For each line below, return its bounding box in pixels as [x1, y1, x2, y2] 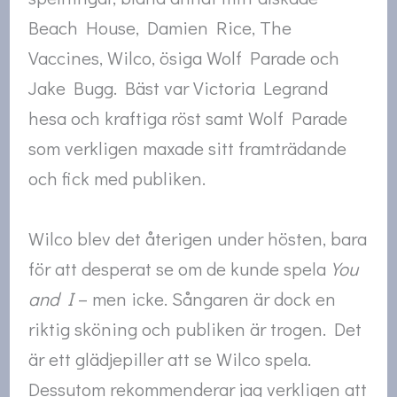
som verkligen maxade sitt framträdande [28, 136, 347, 161]
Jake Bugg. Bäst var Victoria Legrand [28, 75, 329, 101]
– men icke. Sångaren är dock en [74, 286, 337, 312]
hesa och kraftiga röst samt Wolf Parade [28, 105, 348, 131]
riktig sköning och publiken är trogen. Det [28, 316, 362, 342]
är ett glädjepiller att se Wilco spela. [28, 346, 312, 372]
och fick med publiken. [28, 166, 206, 191]
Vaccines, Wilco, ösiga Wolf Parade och [28, 45, 340, 71]
